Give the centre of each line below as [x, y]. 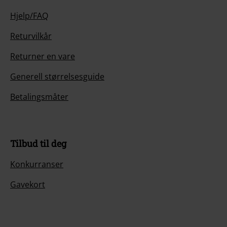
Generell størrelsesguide [57, 77]
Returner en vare [43, 56]
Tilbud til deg [38, 144]
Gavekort [28, 185]
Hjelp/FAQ [29, 16]
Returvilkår [31, 36]
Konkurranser [37, 164]
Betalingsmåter [39, 97]
